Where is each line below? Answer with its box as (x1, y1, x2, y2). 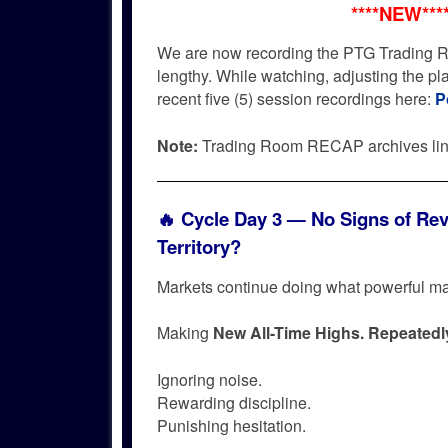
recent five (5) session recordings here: (157, 86, 435, 110)
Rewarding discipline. (157, 391, 311, 415)
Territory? (157, 233, 241, 261)
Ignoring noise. (157, 368, 262, 392)
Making (157, 321, 213, 345)
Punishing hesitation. (157, 414, 306, 438)
